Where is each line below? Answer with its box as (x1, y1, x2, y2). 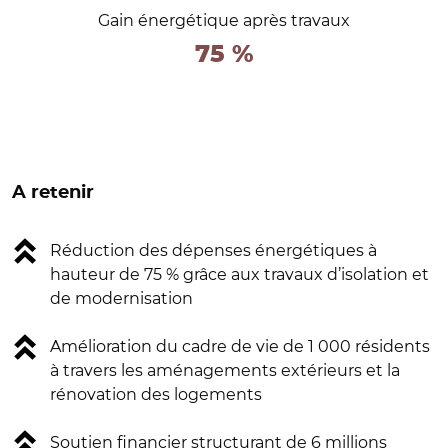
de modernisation (50, 288, 193, 308)
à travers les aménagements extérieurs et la (50, 360, 400, 380)
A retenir (12, 183, 94, 202)
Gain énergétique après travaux (98, 10, 350, 30)
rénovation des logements (50, 384, 262, 404)
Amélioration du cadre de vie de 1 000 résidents (50, 336, 430, 356)
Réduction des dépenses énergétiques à (50, 240, 377, 260)
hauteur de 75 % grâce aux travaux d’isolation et (50, 264, 429, 284)
